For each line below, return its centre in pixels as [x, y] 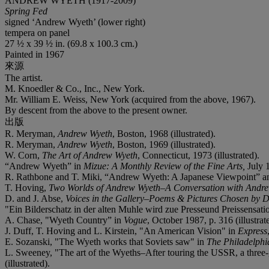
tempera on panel [37, 32]
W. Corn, [22, 155]
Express [252, 231]
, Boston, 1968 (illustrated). [164, 133]
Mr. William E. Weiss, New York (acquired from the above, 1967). [130, 99]
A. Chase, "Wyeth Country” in [64, 220]
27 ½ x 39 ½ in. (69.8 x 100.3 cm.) [71, 43]
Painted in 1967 [35, 54]
